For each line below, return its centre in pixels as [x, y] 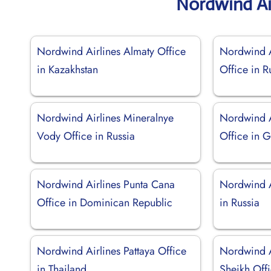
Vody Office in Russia [86, 136]
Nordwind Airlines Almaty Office [111, 51]
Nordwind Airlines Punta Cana [106, 184]
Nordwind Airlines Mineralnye [105, 118]
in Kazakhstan [67, 69]
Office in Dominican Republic [105, 202]
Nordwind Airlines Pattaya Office [112, 251]
